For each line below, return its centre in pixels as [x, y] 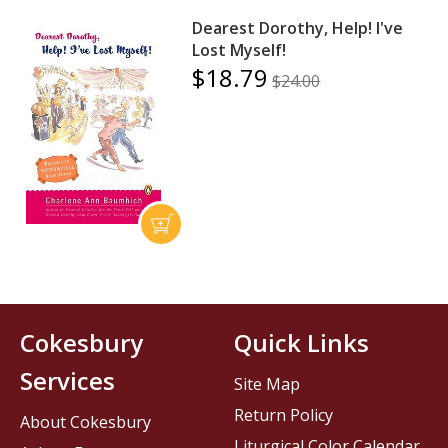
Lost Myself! [239, 49]
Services [68, 381]
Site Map [267, 384]
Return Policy [283, 415]
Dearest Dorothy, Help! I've [298, 27]
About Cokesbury [86, 422]
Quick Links [301, 343]
